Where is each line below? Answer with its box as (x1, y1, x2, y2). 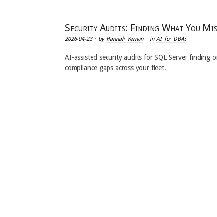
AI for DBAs (156, 36, 187, 42)
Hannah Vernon (106, 36, 144, 42)
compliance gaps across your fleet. (65, 63, 167, 72)
